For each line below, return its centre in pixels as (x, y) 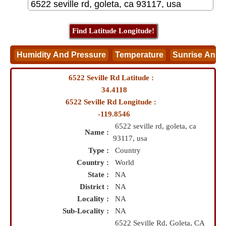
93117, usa (130, 138)
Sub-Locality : (88, 211)
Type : (101, 150)
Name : (99, 132)
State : (100, 175)
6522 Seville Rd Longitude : (113, 102)
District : (96, 187)
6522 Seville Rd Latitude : (113, 78)
